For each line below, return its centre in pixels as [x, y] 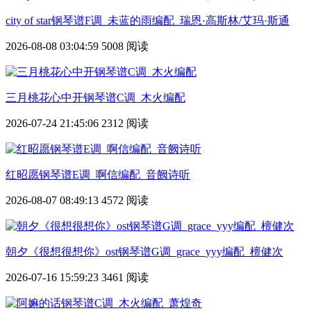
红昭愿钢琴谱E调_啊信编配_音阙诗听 [98, 174]
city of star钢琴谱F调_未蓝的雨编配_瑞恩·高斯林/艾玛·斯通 [148, 20]
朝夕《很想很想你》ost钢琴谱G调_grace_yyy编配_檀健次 [144, 251]
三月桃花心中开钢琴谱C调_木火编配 [95, 97]
